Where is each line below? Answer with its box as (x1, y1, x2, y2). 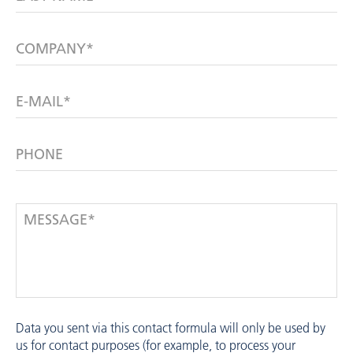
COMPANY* (16, 39, 94, 58)
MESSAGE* (24, 210, 95, 229)
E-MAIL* (16, 92, 71, 110)
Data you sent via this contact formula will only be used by (16, 320, 325, 336)
